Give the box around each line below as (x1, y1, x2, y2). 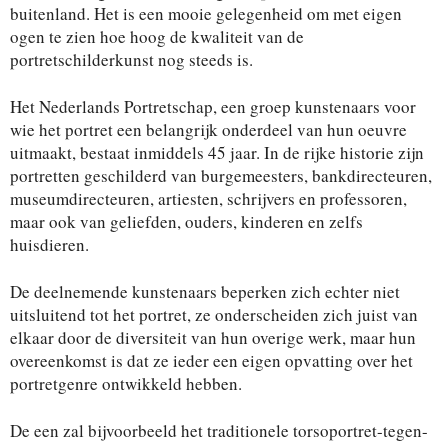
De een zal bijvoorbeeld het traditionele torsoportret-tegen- (10, 418, 428, 442)
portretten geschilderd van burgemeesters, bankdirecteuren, (10, 163, 432, 187)
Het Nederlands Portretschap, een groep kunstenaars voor (10, 94, 416, 118)
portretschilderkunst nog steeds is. (10, 47, 253, 71)
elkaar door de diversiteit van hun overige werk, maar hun (10, 325, 416, 349)
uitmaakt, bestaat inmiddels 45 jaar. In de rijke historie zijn (10, 140, 424, 164)
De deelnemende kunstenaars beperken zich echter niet (10, 279, 400, 303)
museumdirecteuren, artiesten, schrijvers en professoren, (10, 186, 407, 210)
